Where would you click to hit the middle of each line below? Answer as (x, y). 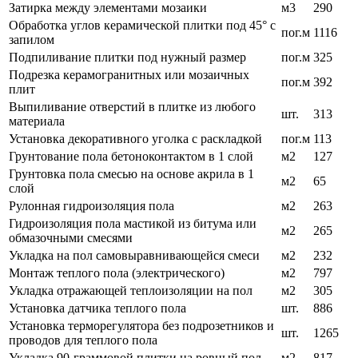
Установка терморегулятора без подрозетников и (141, 326)
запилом (32, 40)
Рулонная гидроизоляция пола (91, 206)
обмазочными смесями (71, 238)
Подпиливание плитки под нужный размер (127, 58)
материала (37, 121)
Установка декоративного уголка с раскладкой (135, 139)
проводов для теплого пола (83, 340)
